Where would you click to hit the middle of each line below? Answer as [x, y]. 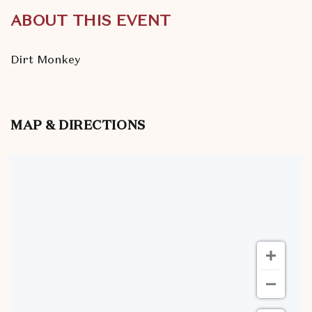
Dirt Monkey [46, 60]
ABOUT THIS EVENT [91, 21]
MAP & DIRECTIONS [78, 126]
